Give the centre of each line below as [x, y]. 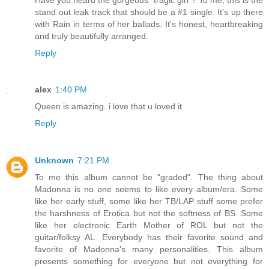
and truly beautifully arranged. [92, 36]
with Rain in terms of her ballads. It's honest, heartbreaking [149, 24]
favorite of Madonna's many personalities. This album [149, 249]
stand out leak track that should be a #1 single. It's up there [149, 12]
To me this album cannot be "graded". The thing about [149, 177]
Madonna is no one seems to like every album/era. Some [149, 189]
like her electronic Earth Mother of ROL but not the [149, 225]
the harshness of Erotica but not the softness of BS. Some [149, 213]
